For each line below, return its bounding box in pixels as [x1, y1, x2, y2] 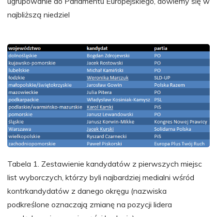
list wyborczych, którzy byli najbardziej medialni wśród [7, 172, 194, 182]
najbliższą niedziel [7, 10, 70, 20]
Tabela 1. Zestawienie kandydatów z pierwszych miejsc [7, 158, 202, 169]
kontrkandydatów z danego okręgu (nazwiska [7, 186, 167, 196]
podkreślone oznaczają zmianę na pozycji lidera [7, 199, 172, 209]
